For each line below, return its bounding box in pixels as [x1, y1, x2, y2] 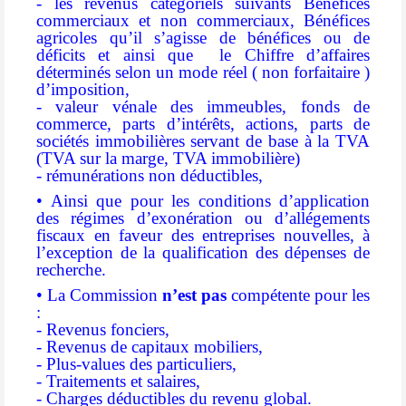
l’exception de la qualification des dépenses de [36, 243, 370, 263]
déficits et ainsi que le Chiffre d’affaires [36, 45, 370, 65]
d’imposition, [36, 80, 130, 100]
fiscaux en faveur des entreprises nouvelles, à [36, 226, 370, 246]
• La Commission [36, 285, 162, 304]
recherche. [36, 260, 106, 280]
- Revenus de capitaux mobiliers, [36, 336, 263, 356]
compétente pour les [227, 285, 370, 304]
